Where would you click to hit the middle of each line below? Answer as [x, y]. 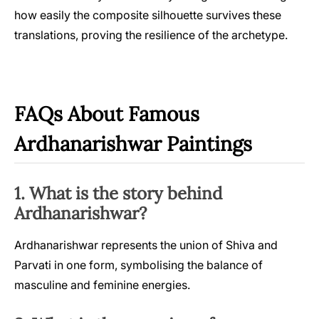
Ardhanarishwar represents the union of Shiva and [146, 245]
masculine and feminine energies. [102, 284]
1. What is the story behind [118, 193]
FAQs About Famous [107, 114]
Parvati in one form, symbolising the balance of [138, 265]
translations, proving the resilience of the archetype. [151, 35]
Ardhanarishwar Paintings [133, 144]
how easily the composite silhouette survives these [148, 15]
